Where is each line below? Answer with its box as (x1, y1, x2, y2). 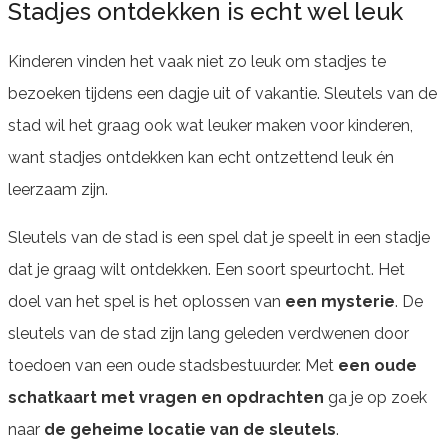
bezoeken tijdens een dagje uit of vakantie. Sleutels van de (8, 83, 437, 103)
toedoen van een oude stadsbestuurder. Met (8, 355, 338, 375)
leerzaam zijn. (8, 179, 108, 199)
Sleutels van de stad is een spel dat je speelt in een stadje (8, 227, 430, 247)
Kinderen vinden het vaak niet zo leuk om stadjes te (8, 51, 386, 71)
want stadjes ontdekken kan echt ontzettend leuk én (8, 147, 394, 167)
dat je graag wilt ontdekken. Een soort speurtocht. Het (8, 259, 405, 279)
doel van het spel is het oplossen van (8, 291, 285, 311)
